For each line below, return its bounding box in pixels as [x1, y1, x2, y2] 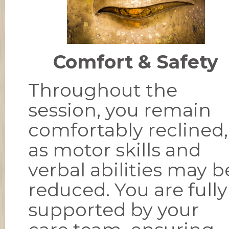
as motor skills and [28, 139, 201, 162]
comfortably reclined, [28, 119, 228, 142]
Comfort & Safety [53, 51, 218, 74]
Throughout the [28, 79, 177, 102]
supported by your [28, 198, 199, 221]
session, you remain [28, 99, 211, 122]
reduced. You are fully [28, 178, 227, 201]
